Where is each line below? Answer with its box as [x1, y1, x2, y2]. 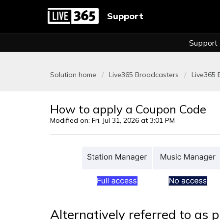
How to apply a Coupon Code [50, 102, 206, 116]
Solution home [50, 70, 98, 79]
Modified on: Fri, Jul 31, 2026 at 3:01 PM [50, 116, 175, 125]
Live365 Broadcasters [109, 70, 179, 79]
